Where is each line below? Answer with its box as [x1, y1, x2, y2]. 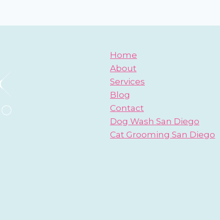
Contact [110, 103, 144, 113]
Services [110, 77, 145, 86]
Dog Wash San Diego [110, 116, 199, 126]
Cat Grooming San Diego [110, 130, 215, 139]
